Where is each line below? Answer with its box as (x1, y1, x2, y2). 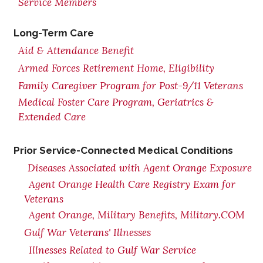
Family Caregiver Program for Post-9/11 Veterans (18, 79, 243, 92)
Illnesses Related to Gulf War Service (29, 244, 196, 257)
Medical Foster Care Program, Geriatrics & (18, 96, 214, 109)
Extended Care (18, 110, 86, 123)
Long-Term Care (14, 27, 94, 39)
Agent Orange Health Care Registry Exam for (29, 178, 235, 191)
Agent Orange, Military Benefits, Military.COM (29, 208, 245, 221)
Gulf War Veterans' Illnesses (24, 226, 151, 239)
